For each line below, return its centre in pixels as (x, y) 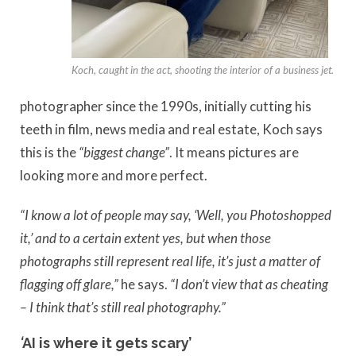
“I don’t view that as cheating (248, 284)
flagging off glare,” (70, 284)
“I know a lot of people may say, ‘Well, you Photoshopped (176, 215)
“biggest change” (124, 153)
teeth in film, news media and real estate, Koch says (171, 130)
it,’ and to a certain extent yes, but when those (145, 238)
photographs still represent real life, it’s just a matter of (170, 261)
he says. (144, 284)
